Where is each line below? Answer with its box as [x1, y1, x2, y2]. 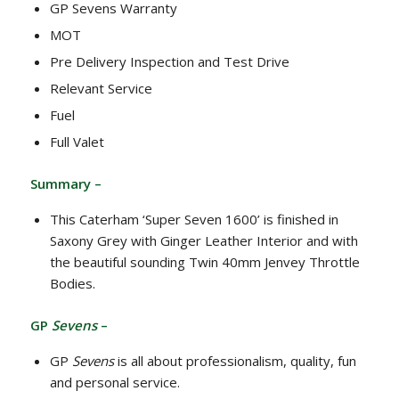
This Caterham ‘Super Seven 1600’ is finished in [49, 209, 338, 228]
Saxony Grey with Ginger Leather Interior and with [49, 231, 358, 249]
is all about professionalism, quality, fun [113, 351, 356, 370]
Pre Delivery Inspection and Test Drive [49, 53, 289, 71]
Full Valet [49, 133, 104, 151]
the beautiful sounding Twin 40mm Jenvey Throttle [49, 252, 360, 271]
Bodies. [49, 273, 95, 292]
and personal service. [49, 372, 180, 391]
